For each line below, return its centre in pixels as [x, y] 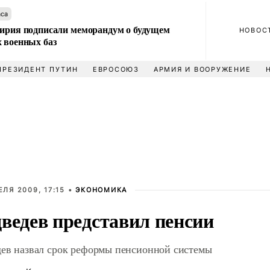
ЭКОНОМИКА [102, 190]
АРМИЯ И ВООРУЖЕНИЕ [202, 69]
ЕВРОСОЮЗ [116, 69]
